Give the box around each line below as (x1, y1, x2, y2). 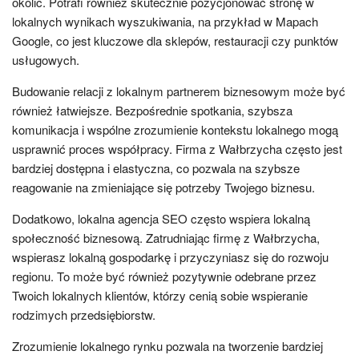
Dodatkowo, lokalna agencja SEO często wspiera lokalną (12, 209, 310, 227)
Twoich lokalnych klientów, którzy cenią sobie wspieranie (12, 286, 308, 304)
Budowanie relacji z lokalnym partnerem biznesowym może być (12, 82, 345, 99)
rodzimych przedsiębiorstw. (12, 305, 155, 323)
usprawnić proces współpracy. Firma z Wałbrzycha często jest (12, 139, 342, 157)
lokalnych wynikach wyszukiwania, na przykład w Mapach (12, 12, 318, 30)
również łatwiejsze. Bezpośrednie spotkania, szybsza (12, 101, 292, 119)
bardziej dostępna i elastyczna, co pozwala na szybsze (12, 159, 300, 176)
